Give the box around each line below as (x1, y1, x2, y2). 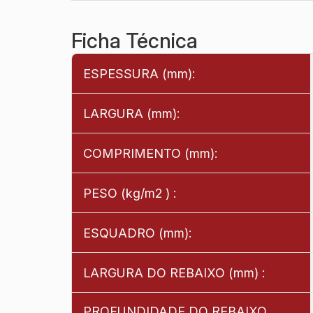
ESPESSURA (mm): (83, 66, 195, 81)
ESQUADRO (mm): (83, 225, 191, 240)
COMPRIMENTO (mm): (83, 145, 217, 161)
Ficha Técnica (71, 29, 198, 54)
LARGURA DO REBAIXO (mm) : (83, 265, 265, 280)
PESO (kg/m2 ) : (83, 185, 176, 201)
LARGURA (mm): (83, 105, 180, 121)
